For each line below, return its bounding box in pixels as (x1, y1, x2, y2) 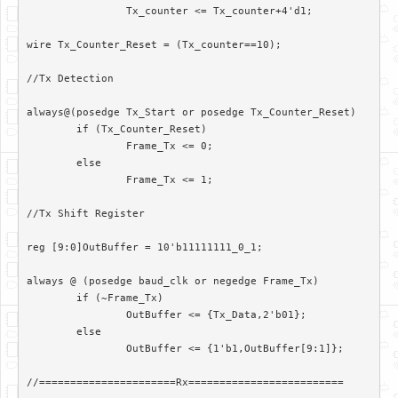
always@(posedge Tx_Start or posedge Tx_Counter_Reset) (26, 106, 356, 118)
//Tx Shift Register (26, 207, 145, 219)
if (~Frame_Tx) (26, 291, 76, 304)
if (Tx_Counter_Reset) (26, 123, 76, 135)
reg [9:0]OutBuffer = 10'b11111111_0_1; (26, 241, 263, 253)
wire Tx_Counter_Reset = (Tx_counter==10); (26, 38, 282, 51)
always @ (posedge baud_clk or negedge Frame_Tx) (26, 275, 319, 287)
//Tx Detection (26, 72, 114, 84)
